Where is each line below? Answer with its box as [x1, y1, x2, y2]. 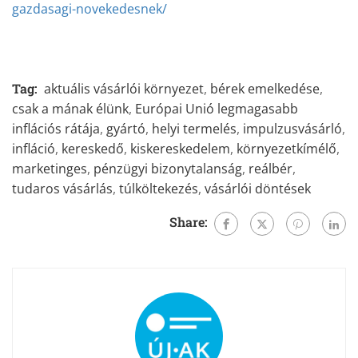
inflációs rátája [12, 120, 100, 138]
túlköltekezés [119, 180, 198, 198]
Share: [169, 213, 208, 231]
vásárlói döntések [205, 180, 311, 198]
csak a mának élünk [12, 100, 129, 118]
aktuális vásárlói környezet [44, 80, 204, 98]
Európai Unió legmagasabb [135, 100, 298, 118]
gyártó [106, 120, 145, 138]
